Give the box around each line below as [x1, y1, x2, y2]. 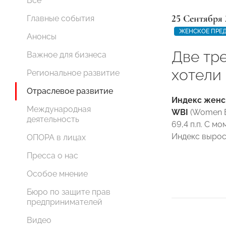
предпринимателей [27, 197, 102, 207]
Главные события [27, 14, 94, 23]
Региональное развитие [27, 68, 120, 78]
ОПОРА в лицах [27, 133, 86, 142]
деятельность [27, 115, 79, 124]
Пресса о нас [27, 151, 78, 160]
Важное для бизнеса [27, 50, 106, 60]
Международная [27, 104, 91, 114]
